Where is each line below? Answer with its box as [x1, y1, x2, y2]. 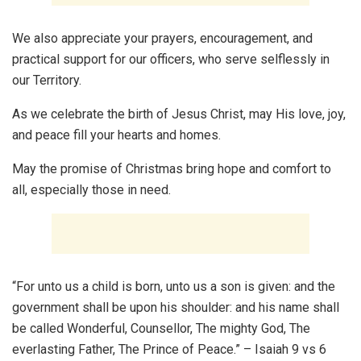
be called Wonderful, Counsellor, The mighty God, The [12, 321, 310, 337]
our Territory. [12, 73, 81, 89]
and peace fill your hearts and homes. [12, 127, 221, 143]
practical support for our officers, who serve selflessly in [12, 52, 330, 68]
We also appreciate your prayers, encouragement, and [12, 31, 313, 47]
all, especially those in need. [12, 182, 171, 198]
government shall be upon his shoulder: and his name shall [12, 300, 339, 316]
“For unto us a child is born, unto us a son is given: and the [12, 279, 335, 295]
